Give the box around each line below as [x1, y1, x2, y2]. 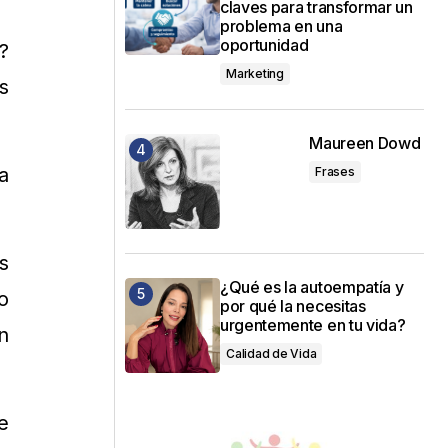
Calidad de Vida [226, 345, 317, 361]
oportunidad [220, 34, 309, 55]
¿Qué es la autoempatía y [220, 276, 404, 297]
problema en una [220, 15, 343, 36]
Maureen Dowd [309, 132, 424, 153]
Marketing [226, 65, 284, 81]
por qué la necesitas [220, 295, 366, 316]
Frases [315, 163, 355, 179]
